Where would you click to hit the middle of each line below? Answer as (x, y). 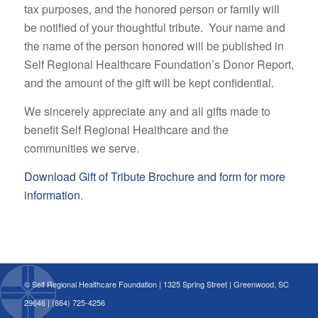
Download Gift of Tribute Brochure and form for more (154, 176)
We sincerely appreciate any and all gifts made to (147, 111)
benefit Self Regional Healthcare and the (126, 129)
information (52, 194)
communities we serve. (81, 148)
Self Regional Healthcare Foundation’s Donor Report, (159, 65)
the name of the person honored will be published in (154, 46)
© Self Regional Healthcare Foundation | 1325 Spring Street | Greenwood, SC (156, 284)
